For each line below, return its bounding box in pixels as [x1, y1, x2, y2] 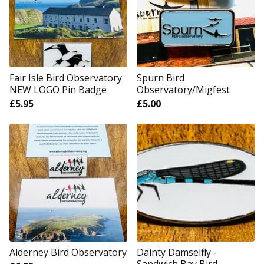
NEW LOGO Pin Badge [9, 83, 107, 96]
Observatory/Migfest [137, 83, 230, 96]
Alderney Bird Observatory [9, 246, 127, 259]
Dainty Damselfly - [137, 246, 217, 259]
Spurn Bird [137, 71, 184, 84]
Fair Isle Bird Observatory [9, 71, 122, 84]
